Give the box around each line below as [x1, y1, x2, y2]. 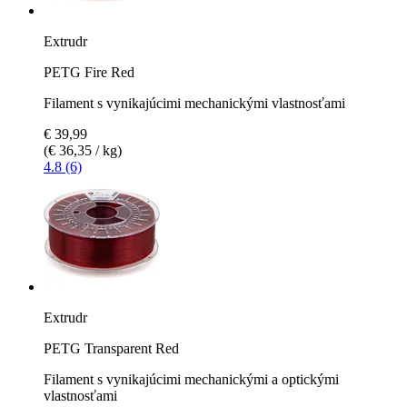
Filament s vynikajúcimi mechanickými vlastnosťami [44, 94, 345, 111]
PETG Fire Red [44, 64, 134, 80]
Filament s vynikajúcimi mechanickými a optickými [44, 371, 339, 387]
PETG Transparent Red [44, 340, 179, 356]
